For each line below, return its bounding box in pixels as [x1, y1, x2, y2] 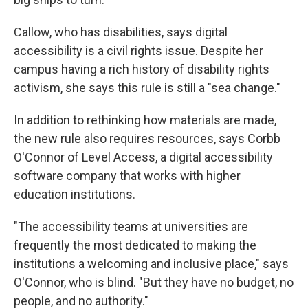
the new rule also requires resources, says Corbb [14, 131, 280, 146]
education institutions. [14, 186, 135, 201]
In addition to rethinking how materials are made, [14, 112, 276, 127]
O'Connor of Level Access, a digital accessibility [14, 149, 273, 164]
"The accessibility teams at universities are [14, 219, 248, 234]
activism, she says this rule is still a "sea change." [14, 80, 280, 95]
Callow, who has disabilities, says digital [14, 24, 228, 39]
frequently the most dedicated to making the [14, 237, 256, 252]
